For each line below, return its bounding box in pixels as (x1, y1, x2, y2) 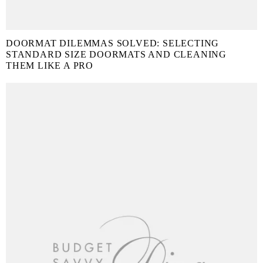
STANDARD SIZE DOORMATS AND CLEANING (6, 49, 227, 60)
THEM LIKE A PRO (6, 60, 94, 71)
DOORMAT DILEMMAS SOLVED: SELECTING (6, 38, 220, 49)
